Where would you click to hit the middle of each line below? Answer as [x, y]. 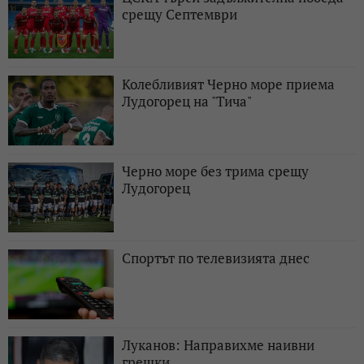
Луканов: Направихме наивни [218, 345]
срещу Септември [180, 15]
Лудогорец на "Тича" [187, 102]
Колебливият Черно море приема [228, 84]
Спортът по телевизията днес [216, 258]
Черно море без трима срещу [215, 171]
